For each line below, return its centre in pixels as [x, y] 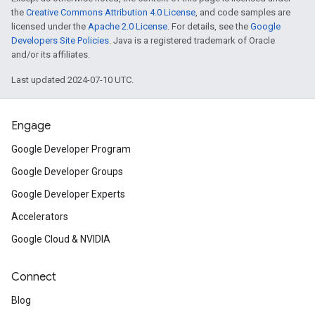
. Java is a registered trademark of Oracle [192, 40]
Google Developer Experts [68, 194]
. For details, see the [209, 26]
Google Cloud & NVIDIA [61, 239]
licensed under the [50, 26]
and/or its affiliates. [51, 54]
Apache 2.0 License [128, 26]
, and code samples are [243, 12]
